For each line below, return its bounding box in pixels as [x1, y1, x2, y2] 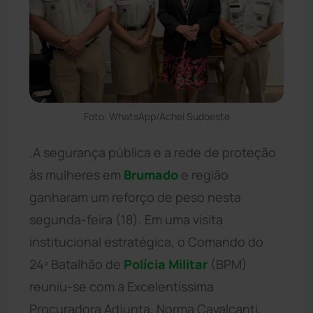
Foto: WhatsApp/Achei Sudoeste [83, 109, 230, 123]
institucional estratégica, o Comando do [29, 233, 263, 250]
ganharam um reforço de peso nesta [29, 188, 241, 205]
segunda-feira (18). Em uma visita [29, 210, 223, 228]
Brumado [124, 166, 178, 183]
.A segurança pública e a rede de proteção [29, 143, 276, 161]
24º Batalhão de [29, 255, 124, 272]
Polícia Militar [124, 255, 208, 272]
